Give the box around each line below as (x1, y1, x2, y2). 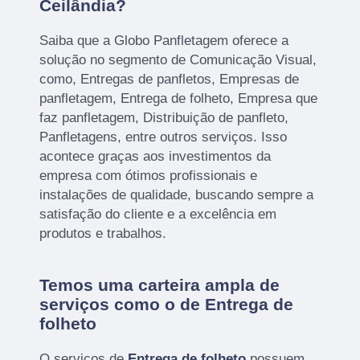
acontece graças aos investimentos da (39, 149, 272, 165)
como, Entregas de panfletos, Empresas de (39, 72, 300, 88)
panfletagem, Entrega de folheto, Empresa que (39, 91, 318, 107)
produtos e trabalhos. (39, 226, 167, 242)
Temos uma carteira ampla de (39, 276, 280, 295)
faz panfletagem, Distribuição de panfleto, (39, 110, 289, 126)
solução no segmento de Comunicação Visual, (39, 52, 317, 68)
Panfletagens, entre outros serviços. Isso (39, 129, 288, 145)
